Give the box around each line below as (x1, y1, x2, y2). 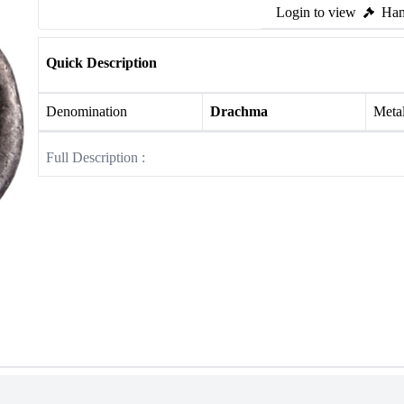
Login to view (276, 5, 356, 20)
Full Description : (46, 150, 145, 165)
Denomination (46, 104, 127, 119)
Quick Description (46, 55, 157, 70)
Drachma (209, 104, 268, 119)
